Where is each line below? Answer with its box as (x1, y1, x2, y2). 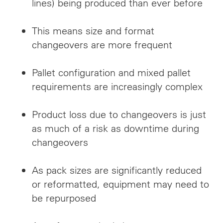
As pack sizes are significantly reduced (32, 164, 202, 176)
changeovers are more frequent (32, 38, 172, 51)
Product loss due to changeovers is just (32, 108, 206, 120)
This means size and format (32, 24, 154, 37)
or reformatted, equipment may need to (32, 178, 209, 190)
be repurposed (32, 192, 96, 204)
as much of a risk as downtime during (32, 122, 199, 134)
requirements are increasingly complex (32, 80, 203, 93)
